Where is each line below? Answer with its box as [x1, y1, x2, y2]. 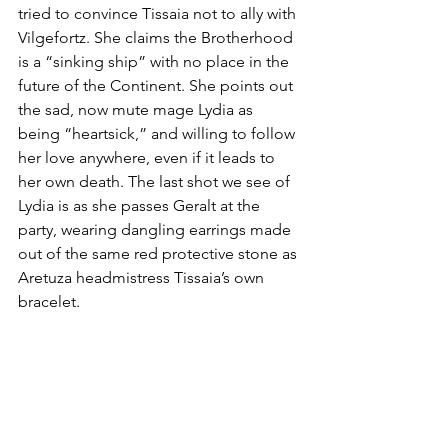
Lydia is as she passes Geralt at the [18, 195, 264, 215]
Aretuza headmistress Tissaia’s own [18, 267, 268, 287]
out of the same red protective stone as [18, 243, 301, 263]
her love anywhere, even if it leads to [18, 147, 279, 167]
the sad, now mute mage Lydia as [18, 99, 257, 119]
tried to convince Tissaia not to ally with [18, 3, 300, 23]
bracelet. [18, 291, 84, 311]
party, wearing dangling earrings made [18, 219, 295, 239]
